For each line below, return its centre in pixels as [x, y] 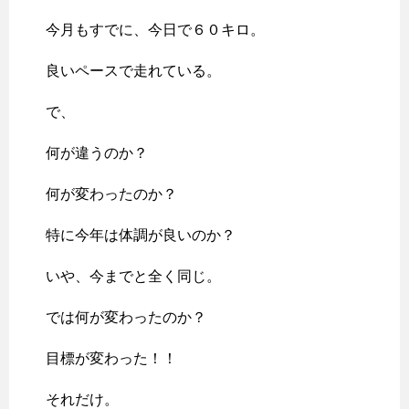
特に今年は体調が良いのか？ [141, 236]
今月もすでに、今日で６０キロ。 [155, 30]
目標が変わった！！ [111, 359]
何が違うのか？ [97, 153]
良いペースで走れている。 [133, 71]
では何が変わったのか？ [126, 318]
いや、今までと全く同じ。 [133, 277]
